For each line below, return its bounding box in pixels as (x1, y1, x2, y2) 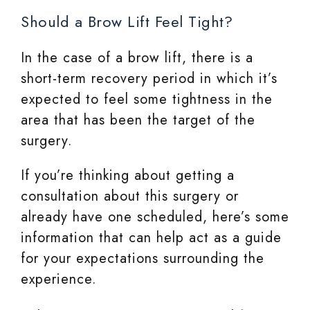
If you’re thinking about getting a (21, 165, 235, 186)
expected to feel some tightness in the (21, 89, 273, 110)
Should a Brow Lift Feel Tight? (21, 10, 232, 33)
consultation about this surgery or (21, 186, 239, 207)
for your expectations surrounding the (21, 248, 264, 269)
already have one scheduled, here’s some (21, 207, 289, 228)
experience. (21, 269, 97, 290)
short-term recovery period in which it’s (21, 69, 277, 89)
